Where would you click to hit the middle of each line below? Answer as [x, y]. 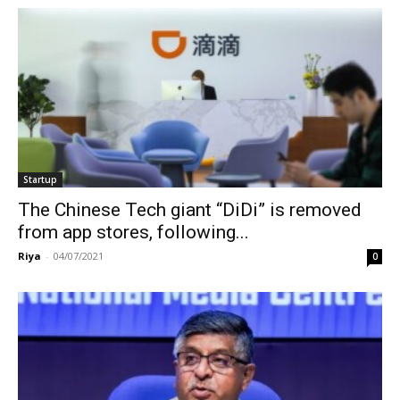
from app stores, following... [133, 233]
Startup [40, 180]
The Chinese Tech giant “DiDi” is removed [190, 210]
